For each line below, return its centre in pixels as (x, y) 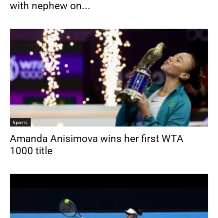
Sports (20, 122)
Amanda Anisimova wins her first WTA (97, 139)
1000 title (31, 151)
